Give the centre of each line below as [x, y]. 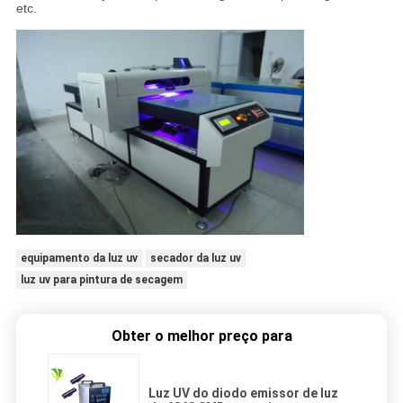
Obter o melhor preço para [201, 336]
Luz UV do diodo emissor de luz [243, 394]
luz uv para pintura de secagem [101, 280]
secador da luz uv [195, 259]
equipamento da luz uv [79, 259]
